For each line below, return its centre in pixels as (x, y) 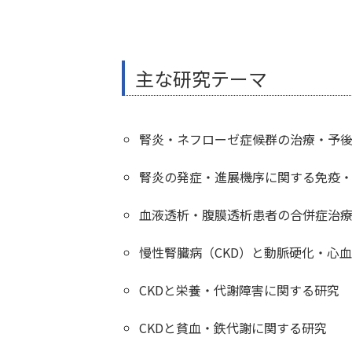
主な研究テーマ (201, 78)
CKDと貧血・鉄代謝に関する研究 (233, 328)
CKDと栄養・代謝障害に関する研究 (239, 290)
